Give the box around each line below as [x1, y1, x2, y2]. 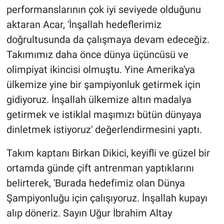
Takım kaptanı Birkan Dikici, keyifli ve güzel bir [6, 147, 210, 159]
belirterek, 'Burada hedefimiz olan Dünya [6, 177, 185, 189]
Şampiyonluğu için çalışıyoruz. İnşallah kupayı [6, 192, 207, 204]
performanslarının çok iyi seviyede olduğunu [6, 3, 201, 16]
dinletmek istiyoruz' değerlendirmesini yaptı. [6, 123, 202, 136]
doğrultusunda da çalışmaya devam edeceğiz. [6, 33, 209, 46]
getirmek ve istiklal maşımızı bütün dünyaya [6, 108, 201, 121]
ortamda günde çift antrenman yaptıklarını [6, 162, 194, 174]
